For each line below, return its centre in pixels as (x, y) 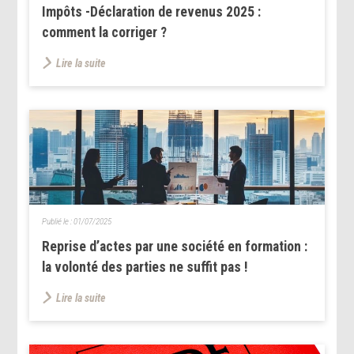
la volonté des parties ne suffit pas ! (145, 267)
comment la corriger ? (105, 32)
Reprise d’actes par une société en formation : (175, 246)
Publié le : (58, 221)
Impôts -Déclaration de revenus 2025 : (152, 11)
